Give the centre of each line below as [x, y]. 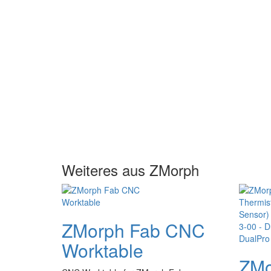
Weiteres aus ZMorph [130, 170]
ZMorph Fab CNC [133, 230]
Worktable [103, 250]
